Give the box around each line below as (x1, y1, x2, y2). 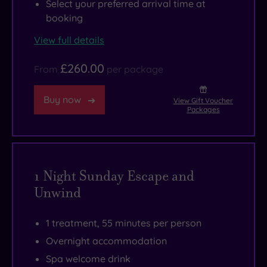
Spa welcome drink (46, 253, 131, 265)
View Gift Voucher (173, 96, 233, 105)
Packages (187, 105, 220, 114)
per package (107, 63, 163, 76)
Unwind (34, 183, 81, 203)
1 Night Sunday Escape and (34, 166, 194, 186)
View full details (34, 34, 104, 46)
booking (46, 12, 83, 24)
